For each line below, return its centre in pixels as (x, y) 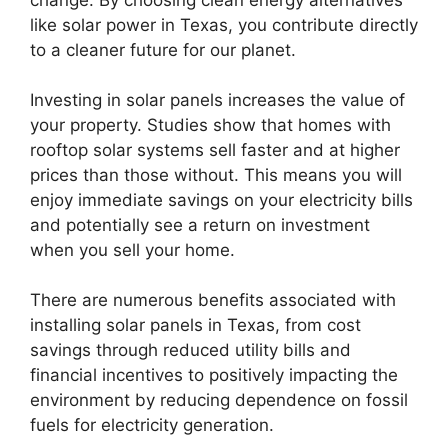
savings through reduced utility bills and (190, 349)
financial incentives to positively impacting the (214, 374)
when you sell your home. (132, 249)
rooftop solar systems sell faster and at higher (215, 149)
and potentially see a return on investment (200, 224)
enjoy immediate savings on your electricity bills (221, 199)
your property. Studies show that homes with (210, 124)
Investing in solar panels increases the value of (217, 99)
